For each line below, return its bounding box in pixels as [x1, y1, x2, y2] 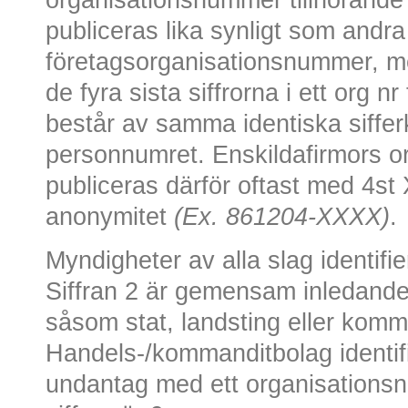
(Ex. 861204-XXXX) [174, 202, 390, 230]
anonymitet [46, 202, 174, 230]
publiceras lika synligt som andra [46, 16, 405, 45]
